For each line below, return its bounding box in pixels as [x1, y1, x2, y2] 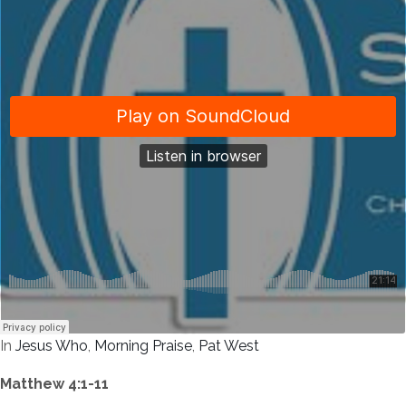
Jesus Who [15, 336, 88, 354]
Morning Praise [94, 336, 192, 354]
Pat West [198, 336, 259, 354]
